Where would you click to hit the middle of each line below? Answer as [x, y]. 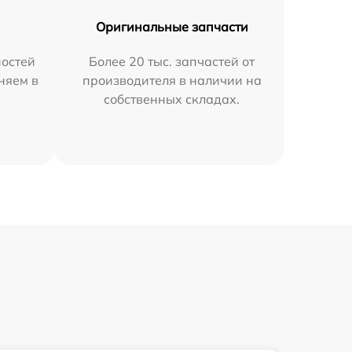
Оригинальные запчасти [172, 27]
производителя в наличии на [172, 80]
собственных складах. [172, 99]
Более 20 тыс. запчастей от [172, 61]
